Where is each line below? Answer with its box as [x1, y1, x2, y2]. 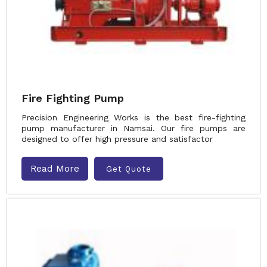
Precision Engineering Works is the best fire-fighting [21, 113, 246, 122]
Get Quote [106, 164, 151, 173]
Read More [30, 163, 79, 174]
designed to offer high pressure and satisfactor [21, 134, 213, 144]
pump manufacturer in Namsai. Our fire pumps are [21, 123, 246, 133]
